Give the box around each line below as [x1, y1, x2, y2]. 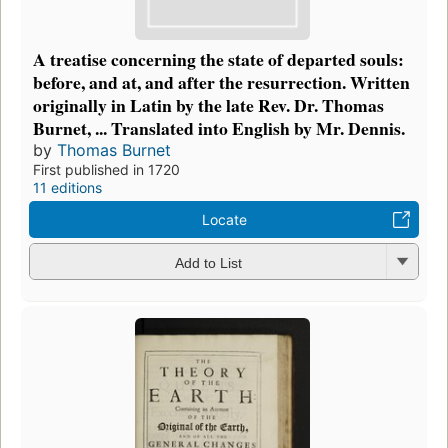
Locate [201, 211, 247, 229]
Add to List [174, 254, 242, 271]
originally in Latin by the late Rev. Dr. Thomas [33, 92, 384, 119]
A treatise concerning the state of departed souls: [33, 46, 404, 73]
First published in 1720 [33, 161, 180, 179]
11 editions [33, 179, 102, 197]
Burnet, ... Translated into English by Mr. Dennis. [33, 115, 405, 142]
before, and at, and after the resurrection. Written [33, 69, 410, 96]
